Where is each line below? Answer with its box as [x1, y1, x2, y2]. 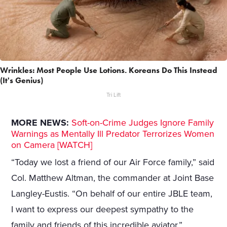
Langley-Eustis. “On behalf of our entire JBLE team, [11, 188, 213, 200]
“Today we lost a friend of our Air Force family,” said [11, 157, 215, 168]
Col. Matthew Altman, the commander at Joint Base [11, 172, 214, 184]
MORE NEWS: [11, 117, 69, 129]
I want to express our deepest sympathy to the [11, 204, 194, 215]
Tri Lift [106, 92, 121, 99]
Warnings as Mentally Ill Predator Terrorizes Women [11, 128, 215, 140]
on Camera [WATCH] [11, 139, 93, 151]
